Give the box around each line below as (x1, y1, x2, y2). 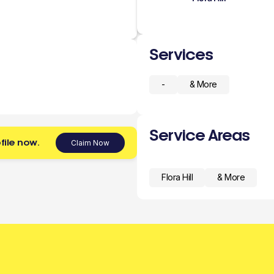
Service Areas (149, 127, 250, 144)
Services (149, 46, 213, 63)
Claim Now (71, 138, 109, 147)
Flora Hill (161, 172, 193, 183)
